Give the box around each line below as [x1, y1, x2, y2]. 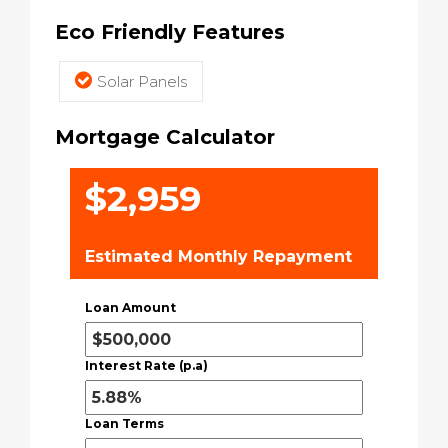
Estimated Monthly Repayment [85, 247, 352, 266]
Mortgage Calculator [55, 125, 275, 149]
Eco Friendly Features [55, 20, 285, 44]
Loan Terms [85, 416, 164, 431]
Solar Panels [97, 72, 187, 91]
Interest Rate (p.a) [85, 358, 208, 373]
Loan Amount [85, 300, 176, 315]
